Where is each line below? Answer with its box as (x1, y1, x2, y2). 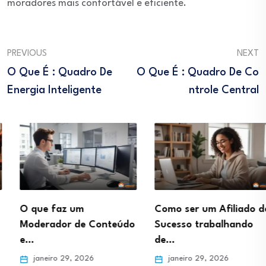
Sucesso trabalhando (142, 219, 240, 230)
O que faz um (7, 204, 71, 214)
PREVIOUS (7, 49, 47, 58)
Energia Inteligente (7, 85, 102, 96)
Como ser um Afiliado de (142, 204, 257, 214)
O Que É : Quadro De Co (137, 67, 259, 78)
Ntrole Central (189, 85, 259, 96)
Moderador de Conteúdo (7, 219, 122, 230)
